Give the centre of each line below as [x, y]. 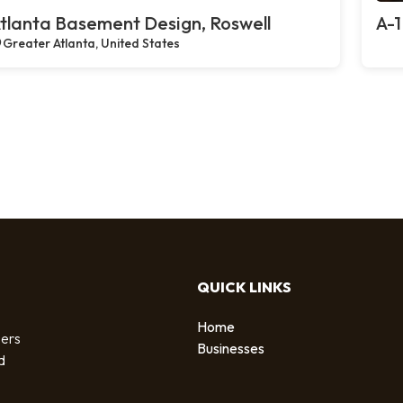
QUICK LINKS [244, 287]
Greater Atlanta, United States [91, 43]
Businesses [231, 348]
